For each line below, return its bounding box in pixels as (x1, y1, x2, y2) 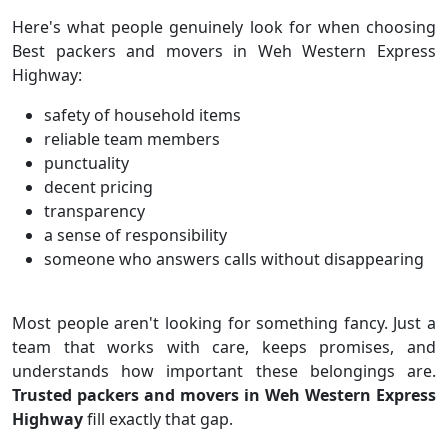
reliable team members (44, 128, 220, 150)
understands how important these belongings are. (12, 360, 436, 382)
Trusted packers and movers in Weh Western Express (12, 384, 436, 406)
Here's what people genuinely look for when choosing (12, 16, 436, 38)
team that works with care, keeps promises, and (12, 336, 436, 358)
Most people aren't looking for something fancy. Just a (12, 312, 436, 334)
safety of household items (44, 104, 241, 126)
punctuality (44, 152, 129, 174)
